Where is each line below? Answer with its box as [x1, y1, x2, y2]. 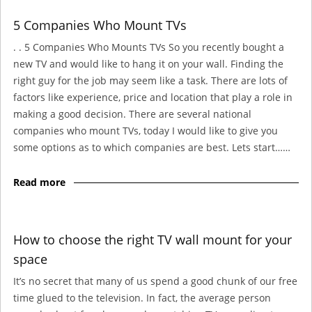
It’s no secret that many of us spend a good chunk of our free [13, 274, 297, 288]
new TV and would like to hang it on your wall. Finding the [13, 56, 283, 70]
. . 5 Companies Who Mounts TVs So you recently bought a [13, 40, 284, 54]
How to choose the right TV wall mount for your [13, 231, 292, 248]
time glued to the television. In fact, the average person [13, 290, 271, 304]
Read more [13, 175, 65, 189]
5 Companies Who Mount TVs [13, 16, 187, 33]
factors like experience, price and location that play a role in [13, 90, 292, 104]
